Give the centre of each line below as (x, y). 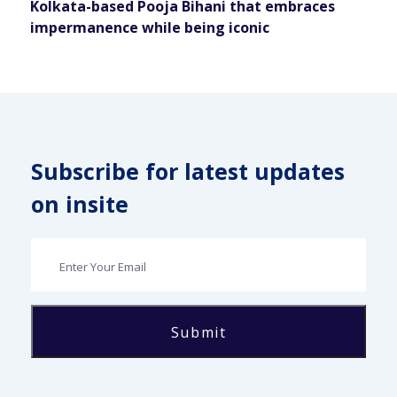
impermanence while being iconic (150, 28)
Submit (198, 333)
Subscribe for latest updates (188, 171)
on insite (80, 204)
